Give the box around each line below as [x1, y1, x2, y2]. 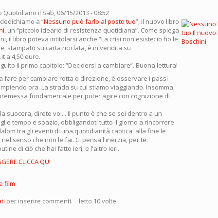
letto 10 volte [79, 197, 116, 205]
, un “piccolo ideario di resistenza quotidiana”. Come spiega [4, 26, 179, 35]
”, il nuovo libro [136, 17, 179, 26]
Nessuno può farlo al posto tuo [44, 17, 136, 26]
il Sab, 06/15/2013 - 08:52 [36, 8, 109, 17]
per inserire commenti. [5, 197, 73, 205]
